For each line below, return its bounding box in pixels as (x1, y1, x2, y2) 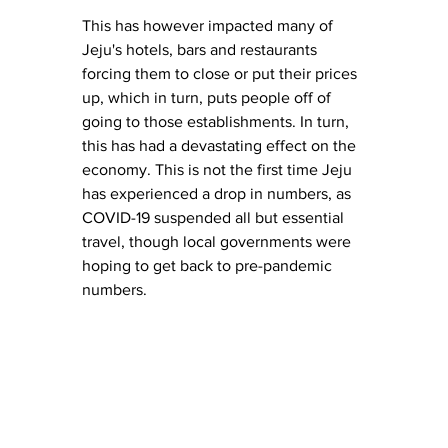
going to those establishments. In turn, (82, 112, 353, 130)
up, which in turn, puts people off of (82, 88, 335, 106)
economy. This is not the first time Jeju (82, 160, 356, 178)
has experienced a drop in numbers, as (82, 184, 355, 202)
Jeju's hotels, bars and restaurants (82, 40, 321, 58)
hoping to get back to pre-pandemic (82, 256, 336, 274)
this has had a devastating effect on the (82, 136, 360, 154)
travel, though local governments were (82, 232, 355, 250)
